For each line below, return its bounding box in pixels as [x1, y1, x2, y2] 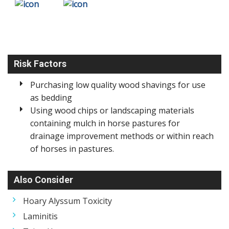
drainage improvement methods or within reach [30, 130, 214, 142]
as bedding [30, 92, 73, 103]
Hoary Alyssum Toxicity [23, 195, 112, 207]
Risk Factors [14, 58, 66, 69]
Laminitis [23, 211, 58, 222]
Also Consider [14, 174, 73, 185]
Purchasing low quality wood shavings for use [30, 79, 206, 90]
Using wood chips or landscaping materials [30, 105, 195, 116]
